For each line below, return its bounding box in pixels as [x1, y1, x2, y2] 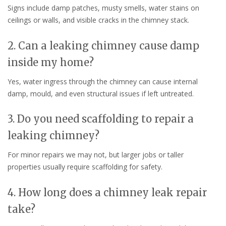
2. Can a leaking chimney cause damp [8, 39, 199, 52]
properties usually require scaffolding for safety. [8, 162, 162, 172]
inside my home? [8, 55, 94, 69]
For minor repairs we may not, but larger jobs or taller [8, 150, 184, 160]
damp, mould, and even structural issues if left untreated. [8, 88, 194, 98]
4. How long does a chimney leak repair [8, 186, 207, 199]
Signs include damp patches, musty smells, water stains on [8, 3, 199, 13]
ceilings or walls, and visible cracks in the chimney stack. [8, 15, 189, 25]
